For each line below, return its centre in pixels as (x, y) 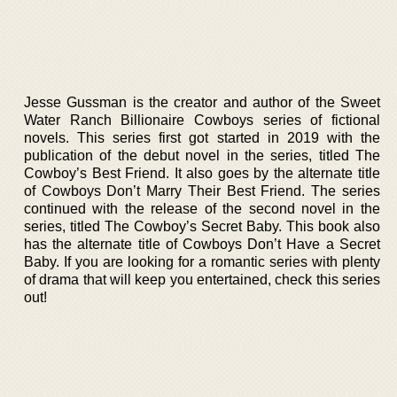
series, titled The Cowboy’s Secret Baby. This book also (202, 226)
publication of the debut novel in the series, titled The (202, 156)
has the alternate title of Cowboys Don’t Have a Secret (202, 244)
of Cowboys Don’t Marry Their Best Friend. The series (202, 191)
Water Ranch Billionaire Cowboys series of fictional (202, 120)
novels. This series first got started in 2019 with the (202, 138)
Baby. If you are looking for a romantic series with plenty (202, 262)
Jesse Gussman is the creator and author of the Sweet (202, 102)
